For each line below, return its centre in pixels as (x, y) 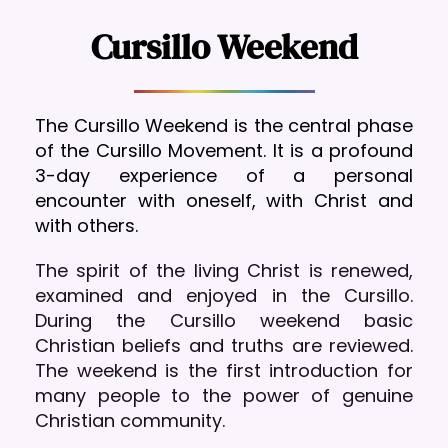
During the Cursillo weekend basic (224, 320)
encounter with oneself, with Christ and (224, 200)
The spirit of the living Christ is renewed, (224, 270)
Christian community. (130, 420)
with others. (86, 225)
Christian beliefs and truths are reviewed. (224, 345)
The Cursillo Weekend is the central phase (224, 125)
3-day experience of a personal (224, 175)
